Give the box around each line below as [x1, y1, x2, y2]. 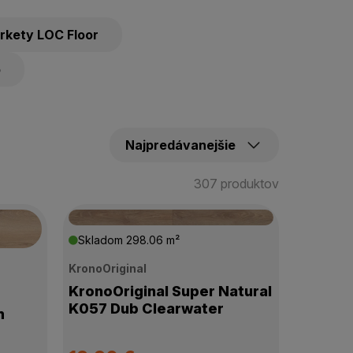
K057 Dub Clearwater [68, 299, 224, 317]
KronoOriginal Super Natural [68, 282, 272, 299]
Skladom [77, 233, 126, 247]
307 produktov [193, 176, 279, 191]
